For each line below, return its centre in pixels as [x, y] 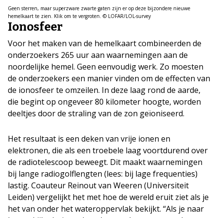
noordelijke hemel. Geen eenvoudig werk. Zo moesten [106, 66]
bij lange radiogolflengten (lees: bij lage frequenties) [103, 173]
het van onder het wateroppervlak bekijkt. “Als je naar [106, 209]
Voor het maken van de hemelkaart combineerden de [105, 43]
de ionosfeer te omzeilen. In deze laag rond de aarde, [104, 90]
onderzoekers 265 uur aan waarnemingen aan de [98, 55]
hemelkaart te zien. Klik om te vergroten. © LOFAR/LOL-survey [79, 16]
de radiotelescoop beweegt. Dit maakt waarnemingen [105, 162]
